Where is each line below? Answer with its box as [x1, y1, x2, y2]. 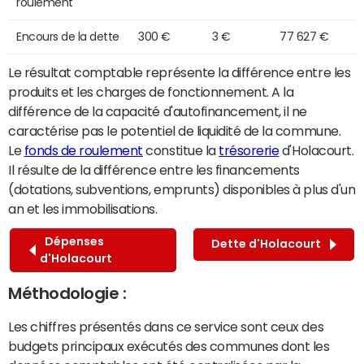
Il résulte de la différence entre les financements [8, 162, 300, 176]
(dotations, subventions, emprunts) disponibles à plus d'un [8, 182, 356, 196]
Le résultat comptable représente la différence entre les [8, 65, 351, 79]
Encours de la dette [16, 30, 119, 42]
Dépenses [40, 235, 104, 247]
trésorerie [219, 143, 279, 157]
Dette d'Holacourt [211, 238, 326, 250]
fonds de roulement [24, 143, 143, 157]
